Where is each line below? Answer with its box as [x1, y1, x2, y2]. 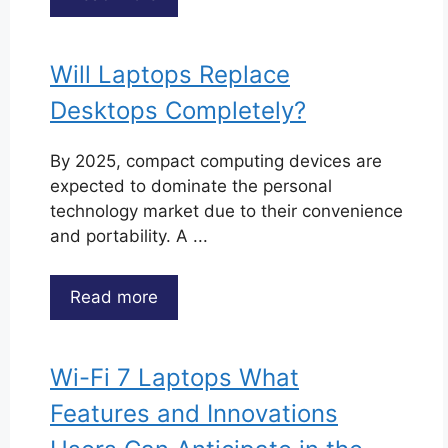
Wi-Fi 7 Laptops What [50, 362, 299, 392]
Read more [70, 286, 158, 307]
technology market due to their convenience [50, 201, 403, 221]
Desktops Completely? [50, 96, 306, 125]
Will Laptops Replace [50, 60, 290, 89]
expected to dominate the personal [50, 176, 332, 196]
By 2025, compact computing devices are [50, 151, 382, 171]
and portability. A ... [50, 226, 208, 246]
